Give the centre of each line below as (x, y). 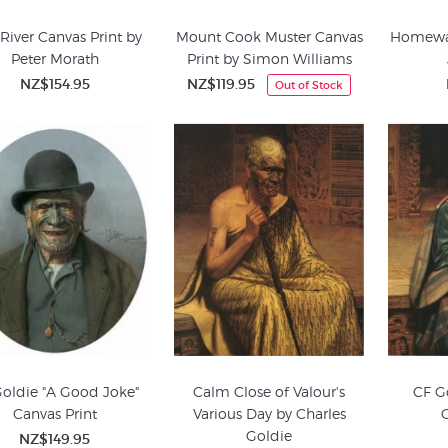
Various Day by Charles (269, 413)
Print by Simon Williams (269, 58)
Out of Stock (309, 85)
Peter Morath (54, 58)
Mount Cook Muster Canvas (269, 36)
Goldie (269, 435)
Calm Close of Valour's (269, 391)
